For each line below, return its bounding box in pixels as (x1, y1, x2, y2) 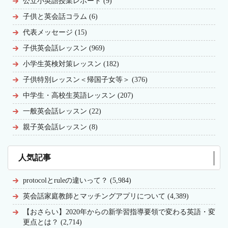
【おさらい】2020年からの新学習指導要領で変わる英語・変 (23, 208, 215, 216)
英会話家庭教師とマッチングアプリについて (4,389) (23, 192, 189, 200)
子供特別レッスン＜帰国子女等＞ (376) (23, 76, 148, 83)
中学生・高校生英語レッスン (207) (23, 92, 133, 99)
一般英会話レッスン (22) (23, 107, 101, 115)
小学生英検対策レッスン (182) (23, 60, 119, 68)
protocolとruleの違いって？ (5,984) (23, 177, 131, 184)
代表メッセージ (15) (23, 28, 87, 36)
